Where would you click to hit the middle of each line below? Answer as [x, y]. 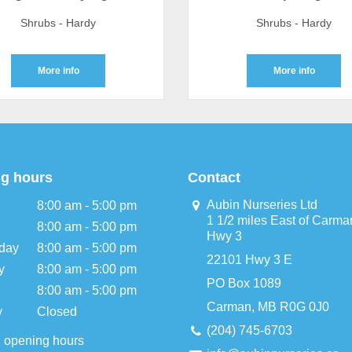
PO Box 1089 [244, 283]
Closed [57, 312]
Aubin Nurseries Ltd [262, 205]
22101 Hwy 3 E [249, 260]
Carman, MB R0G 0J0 [268, 307]
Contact [214, 178]
